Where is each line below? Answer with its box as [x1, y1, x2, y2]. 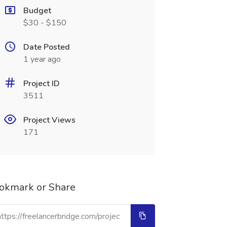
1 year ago [23, 54, 61, 65]
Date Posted [23, 42, 70, 53]
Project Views [23, 115, 75, 126]
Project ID [23, 78, 60, 89]
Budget [23, 5, 51, 16]
